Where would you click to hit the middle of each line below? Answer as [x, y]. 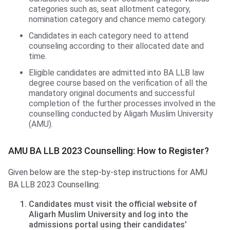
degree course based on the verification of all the [118, 83]
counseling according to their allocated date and [116, 46]
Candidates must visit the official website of [113, 204]
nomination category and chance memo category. [118, 20]
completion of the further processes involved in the [122, 104]
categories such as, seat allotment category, [110, 9]
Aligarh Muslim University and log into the [108, 215]
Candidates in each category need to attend [109, 36]
